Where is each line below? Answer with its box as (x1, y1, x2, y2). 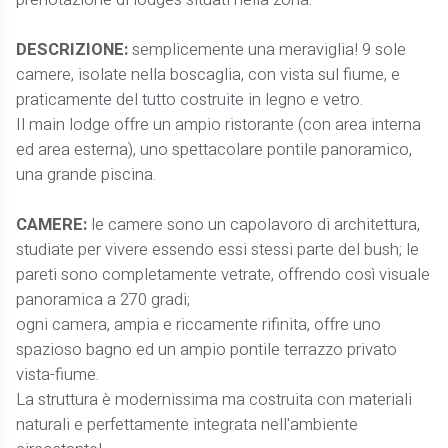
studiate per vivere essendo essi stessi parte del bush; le (16, 237, 420, 262)
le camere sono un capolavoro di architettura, (91, 212, 421, 237)
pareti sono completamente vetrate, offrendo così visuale (16, 262, 431, 287)
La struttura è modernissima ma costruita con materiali (16, 387, 413, 412)
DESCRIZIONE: (16, 37, 129, 62)
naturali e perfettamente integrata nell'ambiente (16, 412, 359, 437)
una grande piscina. (16, 162, 157, 187)
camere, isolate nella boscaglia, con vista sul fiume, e (16, 62, 401, 87)
